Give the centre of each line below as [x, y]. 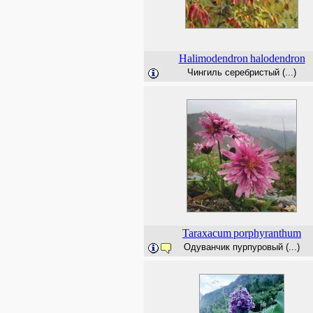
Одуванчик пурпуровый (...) [242, 247]
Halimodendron [213, 58]
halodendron [277, 58]
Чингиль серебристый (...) [242, 72]
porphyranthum [267, 233]
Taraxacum [207, 233]
